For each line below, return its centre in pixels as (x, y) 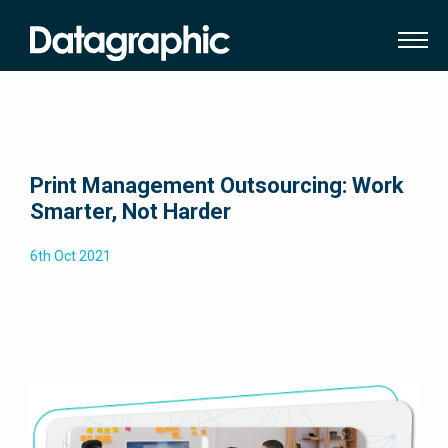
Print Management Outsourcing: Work (217, 185)
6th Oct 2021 (70, 255)
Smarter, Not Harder (130, 211)
